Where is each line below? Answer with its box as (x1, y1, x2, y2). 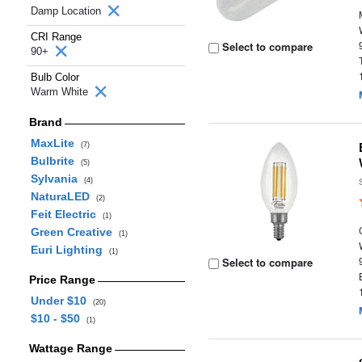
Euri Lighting (30, 243, 109, 256)
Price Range (28, 273, 95, 286)
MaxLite (30, 137, 81, 149)
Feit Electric (30, 208, 103, 221)
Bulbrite (30, 154, 81, 167)
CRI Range (31, 31, 82, 43)
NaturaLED (30, 190, 96, 203)
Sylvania (30, 172, 84, 185)
